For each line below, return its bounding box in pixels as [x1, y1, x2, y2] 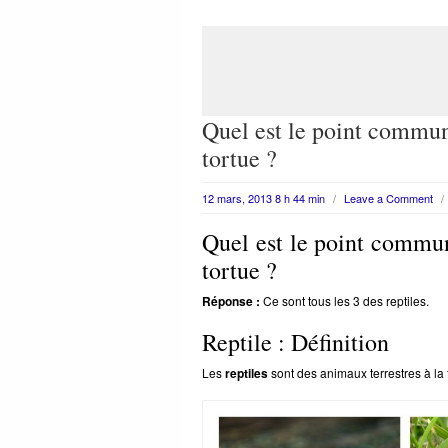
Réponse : [202, 292, 260, 310]
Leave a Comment [344, 190, 433, 206]
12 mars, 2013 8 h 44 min [202, 190, 325, 206]
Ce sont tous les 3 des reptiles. [260, 292, 429, 309]
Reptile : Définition [202, 326, 389, 358]
